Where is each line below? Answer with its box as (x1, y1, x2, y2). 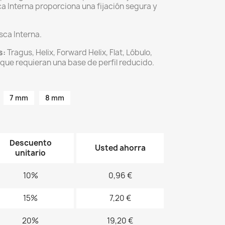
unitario (15, 148, 46, 158)
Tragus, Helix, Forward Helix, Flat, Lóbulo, (6, 47, 152, 58)
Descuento (9, 138, 52, 148)
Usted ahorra (94, 143, 146, 153)
